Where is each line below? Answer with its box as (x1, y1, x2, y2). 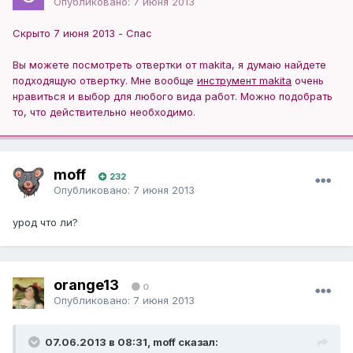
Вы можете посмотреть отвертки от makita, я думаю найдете (13, 58, 326, 72)
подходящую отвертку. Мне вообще (13, 74, 197, 87)
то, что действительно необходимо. (13, 106, 195, 119)
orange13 (54, 276, 122, 293)
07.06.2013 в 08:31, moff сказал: (45, 336, 218, 349)
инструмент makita (197, 74, 292, 87)
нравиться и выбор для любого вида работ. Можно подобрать (13, 90, 333, 103)
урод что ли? (13, 216, 78, 229)
